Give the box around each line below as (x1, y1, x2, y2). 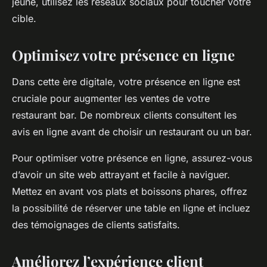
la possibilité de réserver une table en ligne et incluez (12, 202, 250, 215)
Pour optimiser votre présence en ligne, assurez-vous (12, 152, 252, 164)
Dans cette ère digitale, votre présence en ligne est (12, 76, 240, 88)
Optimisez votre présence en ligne (12, 45, 235, 65)
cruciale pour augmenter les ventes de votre (12, 92, 210, 105)
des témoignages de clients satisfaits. (12, 219, 180, 231)
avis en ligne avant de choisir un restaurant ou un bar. (12, 126, 252, 138)
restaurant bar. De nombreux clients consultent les (12, 109, 237, 122)
